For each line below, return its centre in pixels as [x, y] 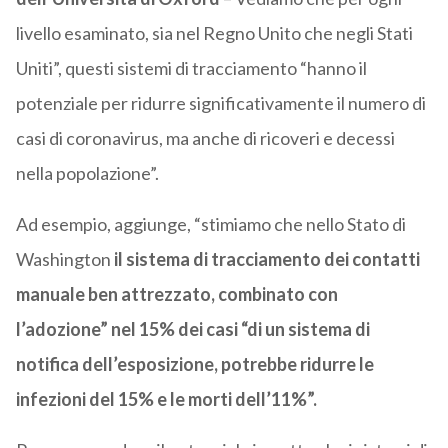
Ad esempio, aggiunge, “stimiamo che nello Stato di [210, 224]
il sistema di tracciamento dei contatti [266, 259]
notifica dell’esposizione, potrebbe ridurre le [194, 364]
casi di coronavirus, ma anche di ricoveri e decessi [205, 138]
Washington [64, 259]
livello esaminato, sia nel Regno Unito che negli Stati [214, 33]
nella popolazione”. [87, 173]
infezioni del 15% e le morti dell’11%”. [166, 399]
